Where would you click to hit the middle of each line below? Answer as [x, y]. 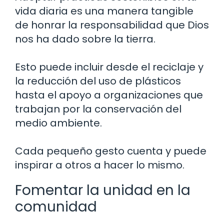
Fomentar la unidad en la [103, 190]
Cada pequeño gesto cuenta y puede [111, 151]
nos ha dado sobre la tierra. [85, 39]
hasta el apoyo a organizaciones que [109, 95]
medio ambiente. [58, 123]
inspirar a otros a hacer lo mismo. [100, 165]
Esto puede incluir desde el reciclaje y [109, 67]
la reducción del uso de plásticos [98, 81]
